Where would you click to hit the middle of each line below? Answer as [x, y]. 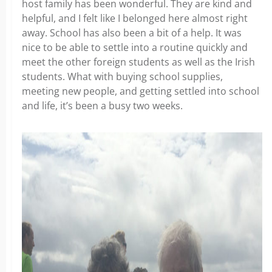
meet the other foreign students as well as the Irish [138, 62]
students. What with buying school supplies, [122, 76]
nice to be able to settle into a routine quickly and [135, 47]
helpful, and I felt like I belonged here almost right [135, 18]
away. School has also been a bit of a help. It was [132, 32]
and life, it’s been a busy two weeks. [102, 105]
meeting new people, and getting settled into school [141, 91]
